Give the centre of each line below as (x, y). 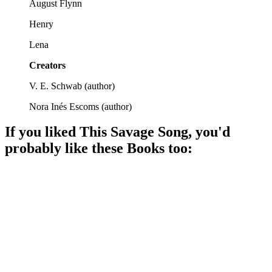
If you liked (42, 132)
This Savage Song (134, 132)
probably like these (64, 148)
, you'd (209, 132)
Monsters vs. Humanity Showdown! (99, 211)
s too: (176, 148)
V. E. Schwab (56, 86)
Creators (47, 65)
